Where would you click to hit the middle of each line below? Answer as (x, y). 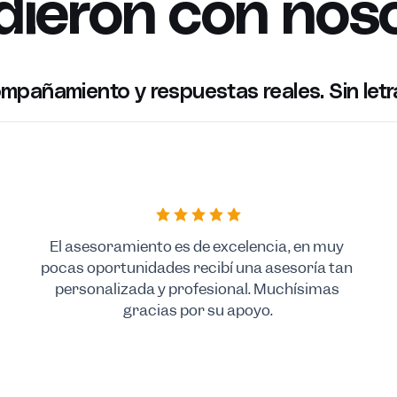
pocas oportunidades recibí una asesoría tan (197, 267)
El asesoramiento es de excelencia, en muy (197, 246)
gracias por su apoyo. (198, 310)
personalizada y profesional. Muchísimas (197, 288)
